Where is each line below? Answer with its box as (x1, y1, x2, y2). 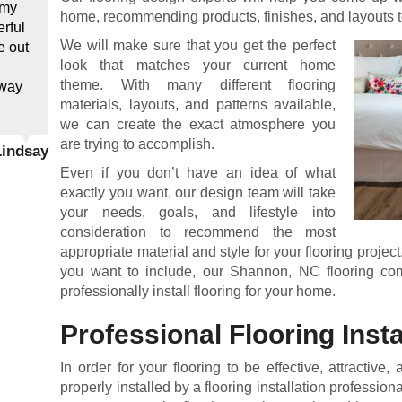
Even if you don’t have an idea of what (60, 165, 336, 180)
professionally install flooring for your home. (60, 284, 336, 299)
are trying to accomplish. (60, 136, 215, 152)
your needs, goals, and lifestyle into (60, 205, 336, 220)
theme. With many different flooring (60, 77, 336, 92)
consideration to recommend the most (60, 224, 336, 240)
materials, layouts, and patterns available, (60, 97, 336, 112)
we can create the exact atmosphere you (60, 117, 336, 132)
